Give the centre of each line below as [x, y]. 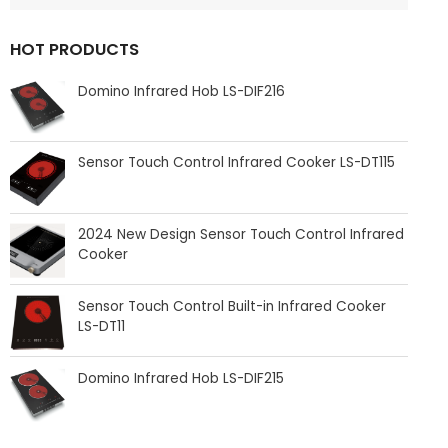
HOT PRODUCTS [74, 49]
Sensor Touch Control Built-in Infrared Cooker [232, 307]
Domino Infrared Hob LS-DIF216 [182, 91]
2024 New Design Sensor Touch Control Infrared [241, 235]
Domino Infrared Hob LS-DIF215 [181, 378]
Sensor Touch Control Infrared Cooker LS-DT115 [237, 163]
